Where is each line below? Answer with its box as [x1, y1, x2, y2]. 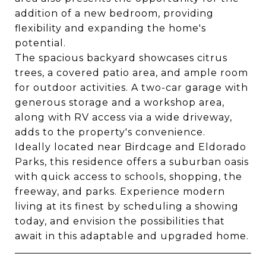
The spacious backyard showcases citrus [15, 52, 227, 64]
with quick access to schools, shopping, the [15, 171, 242, 182]
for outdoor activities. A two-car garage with [15, 82, 248, 93]
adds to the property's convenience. [15, 126, 205, 138]
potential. [15, 37, 66, 49]
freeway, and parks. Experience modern [15, 186, 225, 197]
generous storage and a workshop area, [15, 97, 224, 108]
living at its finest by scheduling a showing [15, 201, 239, 212]
